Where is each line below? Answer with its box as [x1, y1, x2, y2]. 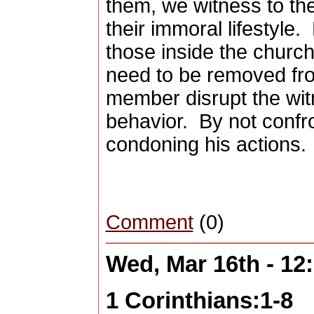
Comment [105, 211, 193, 234]
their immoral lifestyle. [105, 18, 301, 41]
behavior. [105, 110, 188, 133]
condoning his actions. [105, 133, 306, 156]
